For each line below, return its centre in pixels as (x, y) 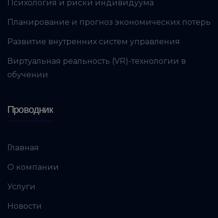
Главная (23, 147)
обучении (28, 74)
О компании (33, 167)
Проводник (30, 109)
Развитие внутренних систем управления (94, 41)
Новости (25, 206)
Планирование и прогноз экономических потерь (109, 22)
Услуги (21, 186)
